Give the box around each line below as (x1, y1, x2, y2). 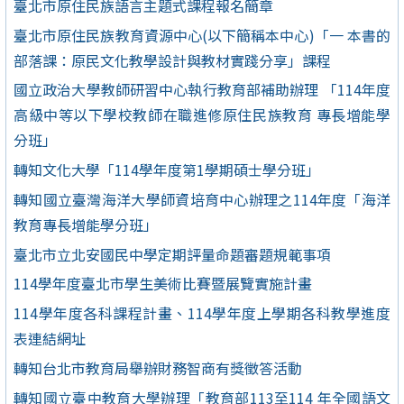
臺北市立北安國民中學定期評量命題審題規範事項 (14, 243, 331, 265)
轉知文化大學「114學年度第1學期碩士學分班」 (14, 159, 320, 181)
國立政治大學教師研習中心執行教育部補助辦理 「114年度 (14, 78, 390, 101)
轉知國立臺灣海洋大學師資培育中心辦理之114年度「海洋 (14, 188, 390, 210)
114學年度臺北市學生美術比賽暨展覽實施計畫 (14, 272, 312, 295)
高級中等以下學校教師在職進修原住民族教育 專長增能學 (14, 104, 390, 126)
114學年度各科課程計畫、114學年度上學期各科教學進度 (14, 302, 390, 325)
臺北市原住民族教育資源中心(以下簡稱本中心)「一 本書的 (14, 23, 390, 46)
